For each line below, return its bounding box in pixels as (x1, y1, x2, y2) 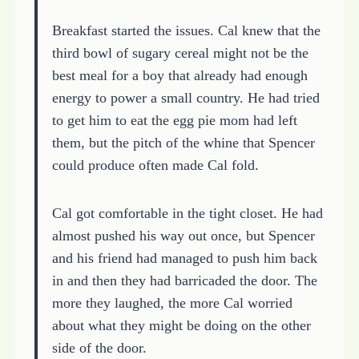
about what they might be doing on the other (51, 317, 311, 333)
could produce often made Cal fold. (51, 156, 259, 173)
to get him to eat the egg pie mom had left (51, 111, 297, 128)
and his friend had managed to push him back (51, 249, 317, 266)
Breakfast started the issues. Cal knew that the (51, 22, 321, 38)
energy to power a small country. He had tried (51, 89, 320, 106)
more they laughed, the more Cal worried (51, 294, 292, 311)
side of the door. (51, 339, 147, 356)
